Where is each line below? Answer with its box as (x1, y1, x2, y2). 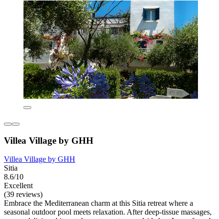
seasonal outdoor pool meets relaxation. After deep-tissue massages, (4, 208, 212, 217)
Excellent (4, 181, 33, 190)
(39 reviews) (4, 190, 43, 199)
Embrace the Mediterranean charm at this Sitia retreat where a (4, 199, 193, 208)
